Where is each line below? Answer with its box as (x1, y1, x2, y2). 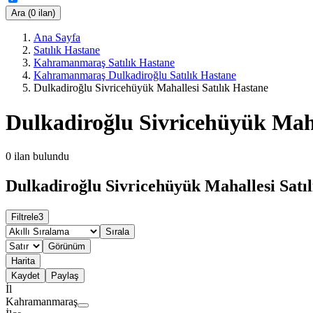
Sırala (105, 226, 129, 237)
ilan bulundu (14, 150, 69, 163)
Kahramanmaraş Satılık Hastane (34, 57, 175, 69)
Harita (11, 255, 35, 266)
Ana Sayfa (34, 31, 80, 44)
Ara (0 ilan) (11, 8, 55, 19)
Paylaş (51, 270, 79, 281)
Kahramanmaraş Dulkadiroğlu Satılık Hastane (34, 69, 236, 82)
